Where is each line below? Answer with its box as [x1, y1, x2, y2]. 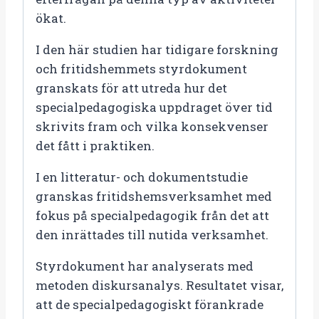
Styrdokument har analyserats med [36, 257, 253, 274]
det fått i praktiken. [36, 137, 155, 154]
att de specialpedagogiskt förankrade [36, 296, 263, 313]
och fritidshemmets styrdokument [36, 60, 247, 77]
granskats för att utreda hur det [36, 79, 227, 96]
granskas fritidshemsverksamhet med [36, 187, 272, 204]
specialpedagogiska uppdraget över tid [36, 98, 273, 115]
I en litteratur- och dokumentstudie [36, 168, 248, 185]
